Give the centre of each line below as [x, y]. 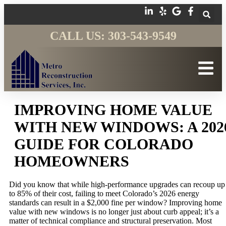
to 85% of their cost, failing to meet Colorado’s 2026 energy [104, 194]
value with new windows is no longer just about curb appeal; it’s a [114, 212]
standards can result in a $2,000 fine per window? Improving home [116, 203]
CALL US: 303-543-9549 [113, 36]
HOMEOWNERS [72, 161]
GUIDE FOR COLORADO [104, 144]
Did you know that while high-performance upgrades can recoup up [117, 185]
